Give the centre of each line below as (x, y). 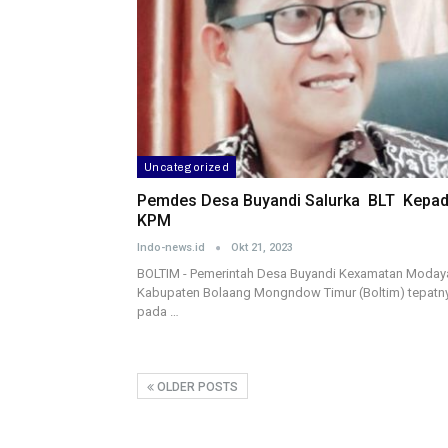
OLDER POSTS (196, 387)
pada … (158, 312)
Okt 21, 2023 (262, 248)
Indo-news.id (172, 248)
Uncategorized (187, 167)
